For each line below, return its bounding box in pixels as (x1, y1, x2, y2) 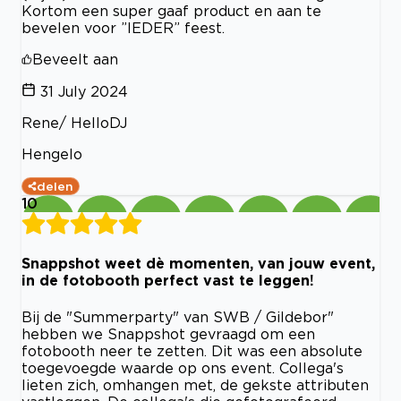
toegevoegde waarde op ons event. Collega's (21, 359, 344, 376)
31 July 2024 (40, 83, 128, 99)
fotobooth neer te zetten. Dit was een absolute (21, 342, 363, 359)
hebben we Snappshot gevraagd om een (21, 325, 315, 342)
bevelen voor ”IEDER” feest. (21, 20, 225, 36)
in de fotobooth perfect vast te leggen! (21, 272, 314, 289)
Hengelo (21, 146, 82, 162)
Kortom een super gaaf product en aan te (21, 3, 321, 19)
